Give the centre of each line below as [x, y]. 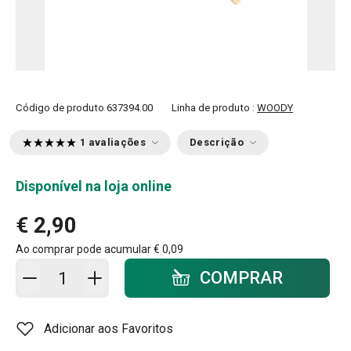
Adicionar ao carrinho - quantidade [132, 268]
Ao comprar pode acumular [85, 249]
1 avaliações [113, 142]
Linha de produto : [214, 108]
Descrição [216, 142]
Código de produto [60, 108]
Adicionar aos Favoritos [109, 329]
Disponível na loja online [94, 186]
